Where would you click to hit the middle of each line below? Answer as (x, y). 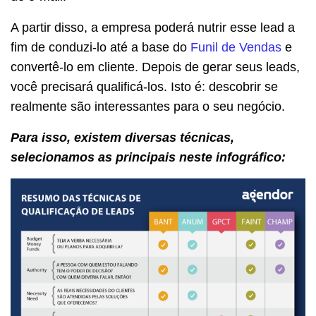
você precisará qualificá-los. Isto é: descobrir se (144, 87)
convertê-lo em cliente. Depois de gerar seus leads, (155, 67)
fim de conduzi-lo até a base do (101, 48)
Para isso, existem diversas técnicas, (122, 138)
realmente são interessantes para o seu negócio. (150, 107)
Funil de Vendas (236, 48)
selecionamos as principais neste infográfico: (148, 158)
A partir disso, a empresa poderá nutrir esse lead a (153, 28)
